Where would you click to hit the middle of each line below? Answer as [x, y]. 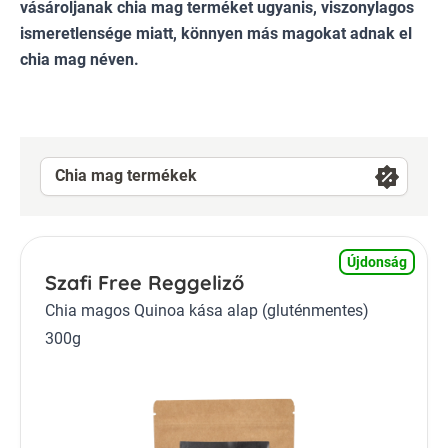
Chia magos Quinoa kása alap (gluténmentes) [207, 310]
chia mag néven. [79, 59]
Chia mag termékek [126, 176]
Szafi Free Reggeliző [144, 282]
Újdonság [377, 261]
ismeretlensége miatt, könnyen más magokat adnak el [216, 33]
